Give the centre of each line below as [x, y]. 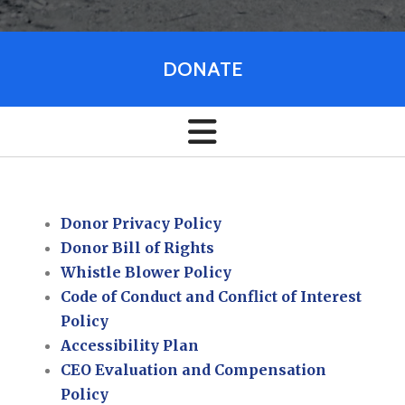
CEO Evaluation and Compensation [194, 370]
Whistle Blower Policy [146, 273]
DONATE [202, 69]
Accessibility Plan [130, 346]
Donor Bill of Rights [138, 248]
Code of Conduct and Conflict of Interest [212, 297]
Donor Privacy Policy [141, 224]
